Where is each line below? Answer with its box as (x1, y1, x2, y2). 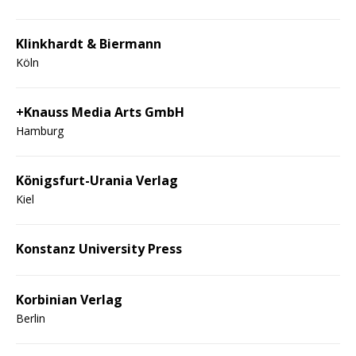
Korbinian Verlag (16, 290, 122, 308)
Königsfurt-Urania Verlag (16, 171, 178, 189)
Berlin (16, 310, 45, 326)
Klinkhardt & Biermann (16, 34, 161, 52)
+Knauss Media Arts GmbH (16, 103, 184, 121)
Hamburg (16, 122, 64, 138)
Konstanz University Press (16, 239, 182, 257)
